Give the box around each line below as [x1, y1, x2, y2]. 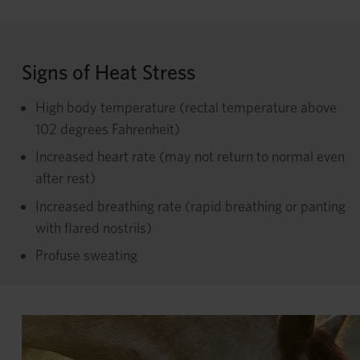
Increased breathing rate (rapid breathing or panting [35, 197, 346, 215]
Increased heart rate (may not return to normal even [35, 148, 345, 166]
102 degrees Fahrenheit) [35, 120, 180, 137]
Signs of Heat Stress [22, 59, 195, 84]
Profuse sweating [35, 247, 137, 264]
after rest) [35, 170, 96, 187]
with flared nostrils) [35, 219, 152, 236]
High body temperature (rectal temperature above [35, 98, 337, 116]
